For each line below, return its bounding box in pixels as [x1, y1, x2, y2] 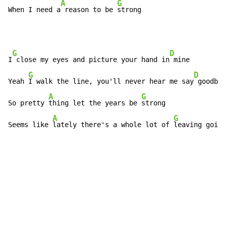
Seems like [8, 121, 52, 129]
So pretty [8, 99, 48, 107]
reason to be [61, 6, 117, 14]
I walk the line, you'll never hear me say [28, 77, 194, 86]
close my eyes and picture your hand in [12, 55, 169, 64]
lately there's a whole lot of [52, 121, 174, 129]
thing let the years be [48, 99, 141, 107]
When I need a [8, 6, 61, 14]
